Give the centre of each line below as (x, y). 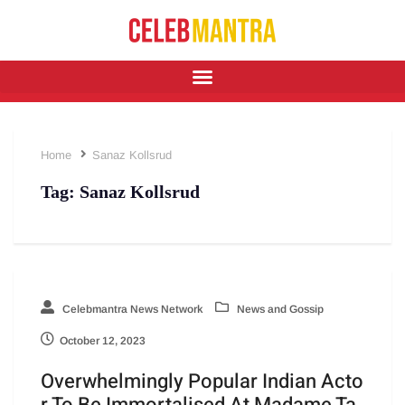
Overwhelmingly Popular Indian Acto (202, 382)
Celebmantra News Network (131, 310)
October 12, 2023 (103, 341)
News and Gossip (279, 310)
